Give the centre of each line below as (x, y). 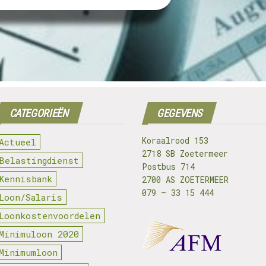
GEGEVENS (180, 113)
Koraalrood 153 (175, 140)
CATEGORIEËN (39, 113)
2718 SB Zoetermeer (185, 153)
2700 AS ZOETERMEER (185, 180)
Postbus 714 (168, 167)
